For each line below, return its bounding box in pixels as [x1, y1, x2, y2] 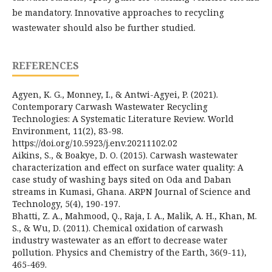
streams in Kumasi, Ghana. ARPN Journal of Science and [12, 185, 251, 197]
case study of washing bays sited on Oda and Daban [12, 173, 231, 185]
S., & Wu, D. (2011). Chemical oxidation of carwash [12, 222, 223, 234]
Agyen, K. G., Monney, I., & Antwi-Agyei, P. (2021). [12, 88, 218, 100]
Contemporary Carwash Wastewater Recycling [12, 100, 208, 112]
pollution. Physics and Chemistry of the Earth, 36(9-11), [12, 246, 246, 258]
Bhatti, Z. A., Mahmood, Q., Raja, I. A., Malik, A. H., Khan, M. [12, 209, 257, 222]
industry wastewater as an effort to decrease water [12, 234, 228, 246]
